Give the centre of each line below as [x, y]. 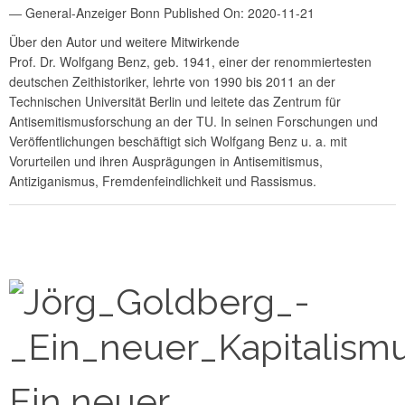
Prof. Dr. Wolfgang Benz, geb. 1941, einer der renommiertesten [190, 62]
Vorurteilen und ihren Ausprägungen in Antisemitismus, [166, 161]
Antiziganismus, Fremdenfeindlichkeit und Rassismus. [163, 181]
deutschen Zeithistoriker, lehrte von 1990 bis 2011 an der [172, 82]
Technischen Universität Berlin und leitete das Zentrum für [175, 102]
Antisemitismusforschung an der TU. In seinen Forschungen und [193, 122]
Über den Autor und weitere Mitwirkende [124, 42]
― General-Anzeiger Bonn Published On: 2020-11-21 [162, 13]
